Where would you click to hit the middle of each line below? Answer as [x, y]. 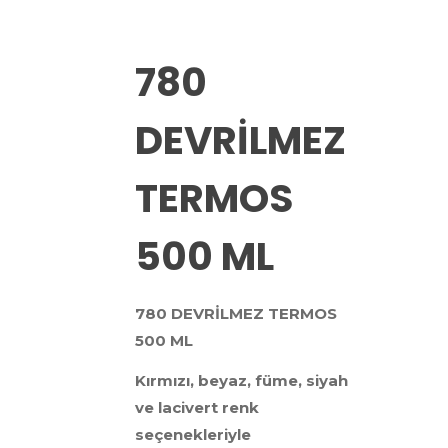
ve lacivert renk [197, 408]
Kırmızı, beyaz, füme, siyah [242, 381]
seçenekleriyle [193, 435]
